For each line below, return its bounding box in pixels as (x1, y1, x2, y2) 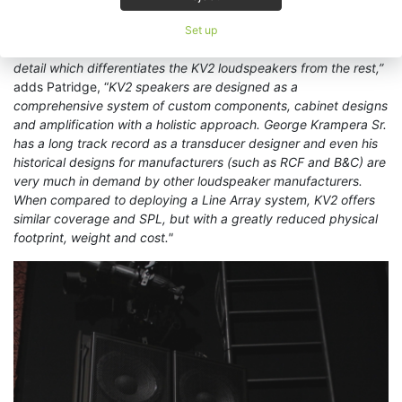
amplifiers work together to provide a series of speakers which (13, 22, 379, 38)
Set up (185, 23, 217, 37)
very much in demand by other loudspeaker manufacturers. (13, 172, 363, 188)
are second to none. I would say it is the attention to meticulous (13, 40, 383, 57)
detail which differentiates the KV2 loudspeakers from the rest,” (13, 59, 383, 75)
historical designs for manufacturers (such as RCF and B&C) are (13, 153, 386, 170)
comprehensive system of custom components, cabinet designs (13, 97, 388, 113)
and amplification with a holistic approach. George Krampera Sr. (13, 116, 387, 132)
